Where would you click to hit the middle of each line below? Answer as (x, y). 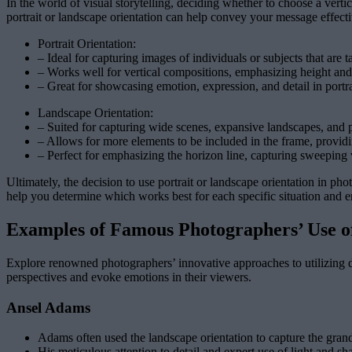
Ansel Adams (48, 307)
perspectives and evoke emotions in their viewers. (129, 277)
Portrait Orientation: (87, 44)
